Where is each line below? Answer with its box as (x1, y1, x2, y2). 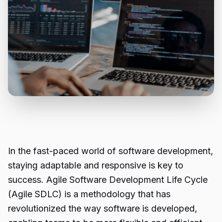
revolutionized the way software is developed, (8, 203, 197, 214)
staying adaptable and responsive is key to (8, 160, 183, 170)
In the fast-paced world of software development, (8, 146, 213, 156)
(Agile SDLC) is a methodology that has (8, 189, 170, 199)
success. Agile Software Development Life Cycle (8, 174, 208, 185)
